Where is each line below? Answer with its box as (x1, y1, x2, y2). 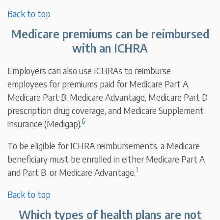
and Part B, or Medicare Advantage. (7, 166, 136, 178)
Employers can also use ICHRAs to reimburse (7, 65, 171, 77)
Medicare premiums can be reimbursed (11, 26, 209, 41)
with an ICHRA (72, 40, 148, 55)
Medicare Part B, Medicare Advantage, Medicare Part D (7, 91, 208, 103)
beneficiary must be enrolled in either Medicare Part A (7, 153, 205, 165)
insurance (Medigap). (7, 118, 82, 130)
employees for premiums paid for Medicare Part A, (7, 78, 190, 90)
